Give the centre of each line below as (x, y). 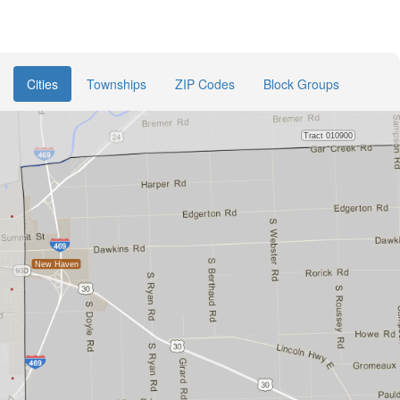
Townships (117, 84)
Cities (42, 84)
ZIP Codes (205, 84)
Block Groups (301, 84)
